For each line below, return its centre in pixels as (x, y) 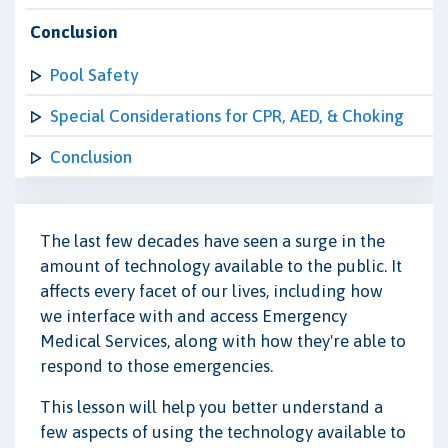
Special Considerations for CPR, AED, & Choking (227, 116)
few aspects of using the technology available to (223, 431)
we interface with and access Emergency (193, 315)
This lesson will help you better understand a (211, 406)
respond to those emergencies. (156, 365)
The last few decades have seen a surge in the (212, 240)
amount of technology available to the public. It (221, 265)
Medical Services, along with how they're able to (223, 340)
